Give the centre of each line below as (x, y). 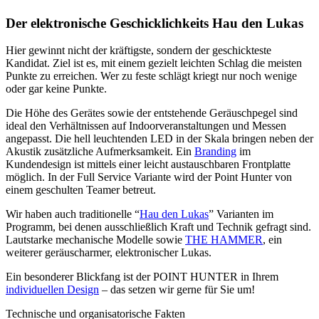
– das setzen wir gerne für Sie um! (177, 290)
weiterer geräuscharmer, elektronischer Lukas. (109, 253)
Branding (215, 152)
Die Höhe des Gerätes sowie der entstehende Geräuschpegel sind (152, 113)
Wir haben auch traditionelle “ (73, 214)
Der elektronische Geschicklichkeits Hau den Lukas (155, 23)
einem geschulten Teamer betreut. (81, 190)
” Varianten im (241, 214)
